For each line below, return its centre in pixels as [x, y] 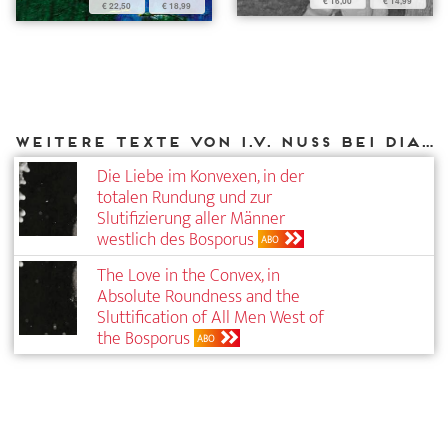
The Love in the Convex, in [189, 276]
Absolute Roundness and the [199, 297]
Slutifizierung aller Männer [191, 219]
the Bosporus [144, 339]
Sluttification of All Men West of [211, 318]
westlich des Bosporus [176, 240]
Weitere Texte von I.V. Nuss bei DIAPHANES [427, 141]
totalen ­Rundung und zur [185, 198]
